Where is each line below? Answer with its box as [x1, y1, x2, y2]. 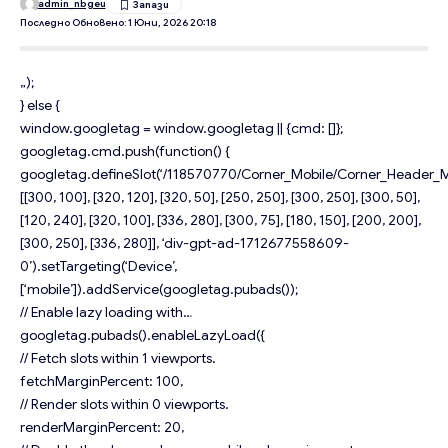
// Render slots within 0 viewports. [20, 394, 229, 413]
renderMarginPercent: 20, [20, 417, 184, 436]
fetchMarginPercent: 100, [20, 371, 183, 390]
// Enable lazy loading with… [20, 302, 192, 321]
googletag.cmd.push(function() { [20, 141, 230, 160]
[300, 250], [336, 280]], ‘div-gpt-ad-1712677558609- [20, 233, 349, 252]
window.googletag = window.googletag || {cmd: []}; [20, 118, 343, 137]
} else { [20, 95, 60, 114]
